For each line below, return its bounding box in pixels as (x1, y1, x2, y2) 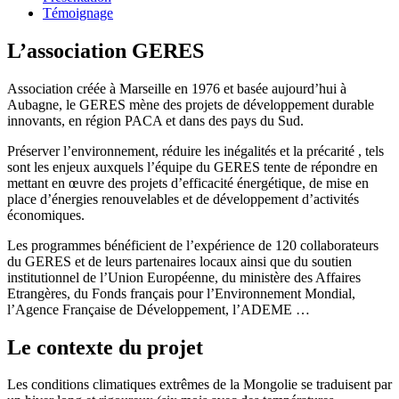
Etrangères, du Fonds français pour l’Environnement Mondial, (7, 285, 355, 301)
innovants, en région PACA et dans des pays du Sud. (7, 112, 304, 128)
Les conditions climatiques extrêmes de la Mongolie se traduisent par (7, 377, 392, 393)
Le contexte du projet (7, 335, 203, 359)
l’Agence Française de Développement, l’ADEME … (7, 301, 310, 317)
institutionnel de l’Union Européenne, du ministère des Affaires (7, 269, 361, 285)
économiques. (7, 207, 85, 223)
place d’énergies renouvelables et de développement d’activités (7, 191, 359, 207)
